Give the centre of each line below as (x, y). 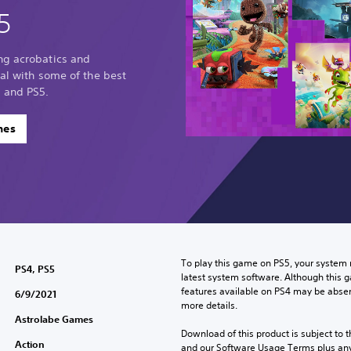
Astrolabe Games (54, 319)
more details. (209, 305)
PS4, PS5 (34, 269)
